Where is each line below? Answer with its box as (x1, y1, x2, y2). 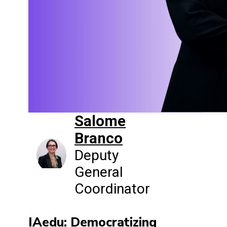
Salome (74, 112, 126, 130)
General (74, 164, 123, 181)
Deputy (74, 147, 119, 164)
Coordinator (74, 180, 150, 198)
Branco (74, 130, 123, 147)
